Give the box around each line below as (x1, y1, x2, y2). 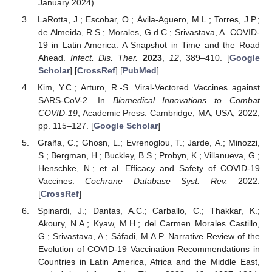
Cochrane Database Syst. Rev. (85, 176, 228, 186)
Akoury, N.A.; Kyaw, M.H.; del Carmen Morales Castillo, (38, 219, 260, 229)
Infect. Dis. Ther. (70, 52, 138, 63)
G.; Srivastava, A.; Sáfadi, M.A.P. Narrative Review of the (38, 231, 260, 242)
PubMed (122, 65, 157, 75)
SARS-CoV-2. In (38, 95, 113, 106)
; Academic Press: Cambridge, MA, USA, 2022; (77, 108, 260, 118)
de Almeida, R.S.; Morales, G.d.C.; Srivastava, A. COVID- (38, 27, 260, 37)
